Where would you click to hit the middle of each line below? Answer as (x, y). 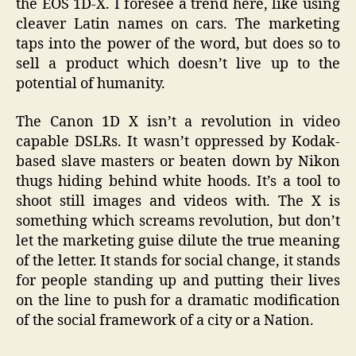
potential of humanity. (91, 84)
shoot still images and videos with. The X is (178, 201)
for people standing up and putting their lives (178, 281)
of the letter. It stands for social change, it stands (178, 261)
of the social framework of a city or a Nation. (165, 320)
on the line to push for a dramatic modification (178, 300)
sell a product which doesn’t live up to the (178, 64)
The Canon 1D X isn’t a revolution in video (178, 122)
